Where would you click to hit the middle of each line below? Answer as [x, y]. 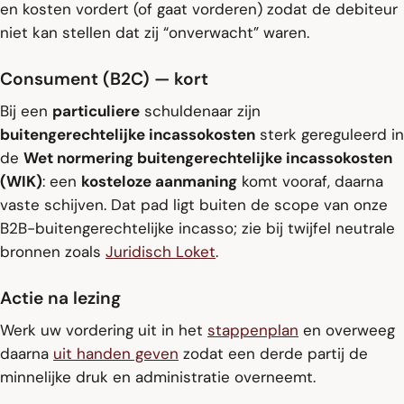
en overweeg [347, 330]
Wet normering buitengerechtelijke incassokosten [208, 157]
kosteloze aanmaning [159, 181]
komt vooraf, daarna [310, 181]
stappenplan [253, 330]
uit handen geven [116, 353]
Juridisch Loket [161, 251]
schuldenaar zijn [200, 110]
